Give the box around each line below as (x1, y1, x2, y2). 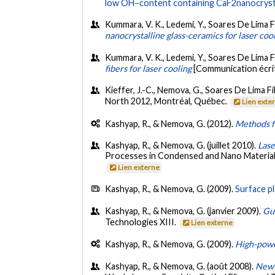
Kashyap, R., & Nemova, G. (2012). (105, 118, 236, 129)
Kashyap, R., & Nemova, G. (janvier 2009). (105, 205, 263, 216)
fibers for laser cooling (105, 63, 192, 74)
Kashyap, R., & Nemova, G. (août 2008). (105, 260, 256, 271)
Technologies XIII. (105, 216, 179, 227)
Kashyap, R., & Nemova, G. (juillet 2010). (105, 140, 258, 151)
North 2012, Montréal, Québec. (105, 96, 230, 107)
